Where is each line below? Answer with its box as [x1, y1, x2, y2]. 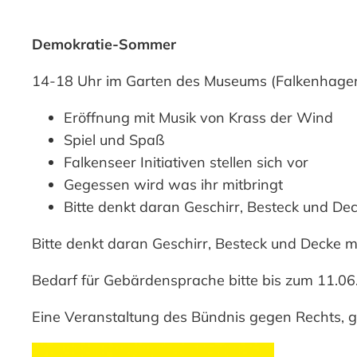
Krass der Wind [229, 108, 333, 127]
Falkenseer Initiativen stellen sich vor [64, 153, 308, 171]
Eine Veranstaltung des [32, 308, 191, 326]
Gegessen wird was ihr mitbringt [64, 175, 283, 194]
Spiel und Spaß [64, 131, 164, 149]
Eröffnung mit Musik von [64, 108, 229, 127]
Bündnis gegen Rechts [191, 308, 341, 326]
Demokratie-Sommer [32, 35, 176, 53]
